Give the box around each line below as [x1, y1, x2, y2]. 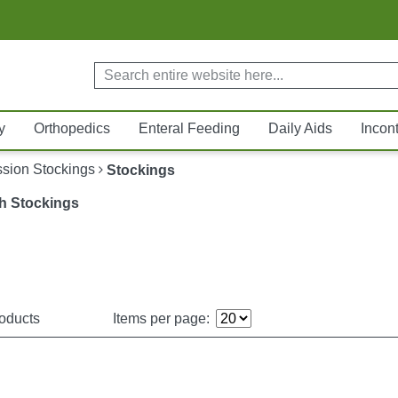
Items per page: [112, 310, 210, 326]
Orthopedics [33, 121, 110, 137]
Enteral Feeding [138, 121, 240, 137]
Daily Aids [267, 121, 332, 137]
